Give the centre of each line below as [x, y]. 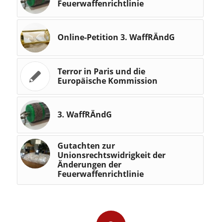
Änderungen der [89, 165]
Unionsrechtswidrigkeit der [111, 155]
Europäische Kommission [107, 81]
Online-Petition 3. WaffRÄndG [116, 37]
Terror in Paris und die [101, 72]
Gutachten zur [86, 146]
